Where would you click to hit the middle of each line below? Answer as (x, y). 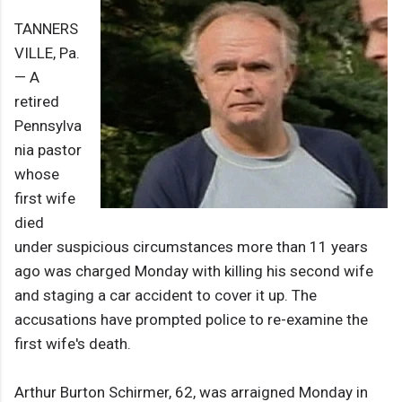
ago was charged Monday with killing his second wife (194, 271)
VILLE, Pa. (47, 53)
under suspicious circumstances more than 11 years (191, 247)
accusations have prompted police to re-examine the (191, 320)
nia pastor (48, 150)
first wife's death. (73, 344)
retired (37, 102)
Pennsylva (48, 126)
